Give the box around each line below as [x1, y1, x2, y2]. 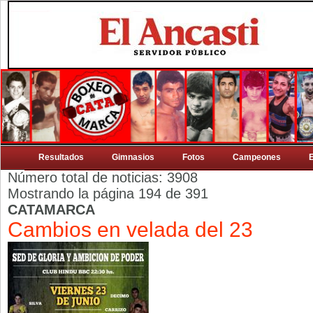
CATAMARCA [8, 202, 95, 217]
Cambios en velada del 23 [8, 218, 253, 241]
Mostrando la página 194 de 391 [8, 186, 208, 201]
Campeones [233, 152, 281, 162]
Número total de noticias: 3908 [8, 170, 198, 185]
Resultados [38, 152, 84, 162]
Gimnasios [112, 152, 154, 162]
